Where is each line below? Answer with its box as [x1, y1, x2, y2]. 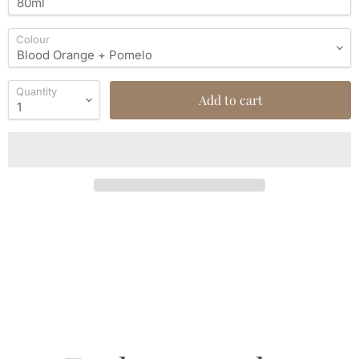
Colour [16, 33, 50, 46]
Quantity [16, 85, 57, 98]
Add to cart [198, 91, 263, 108]
